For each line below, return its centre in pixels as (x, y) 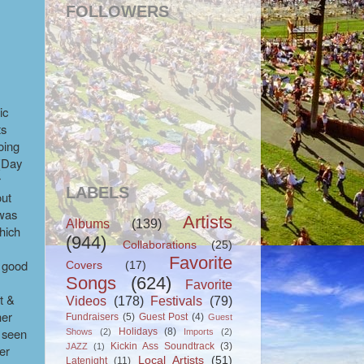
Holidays (138, 332)
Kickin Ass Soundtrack (162, 347)
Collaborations (160, 245)
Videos (86, 301)
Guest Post (163, 317)
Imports (199, 332)
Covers (84, 266)
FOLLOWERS (117, 11)
